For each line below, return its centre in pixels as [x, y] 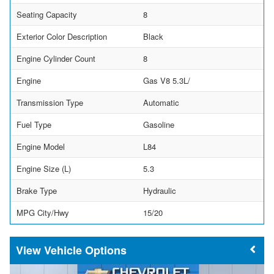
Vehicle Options [85, 250]
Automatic [161, 102]
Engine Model [41, 146]
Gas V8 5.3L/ [167, 80]
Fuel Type [34, 124]
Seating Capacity [47, 14]
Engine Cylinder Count [56, 58]
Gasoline [159, 124]
